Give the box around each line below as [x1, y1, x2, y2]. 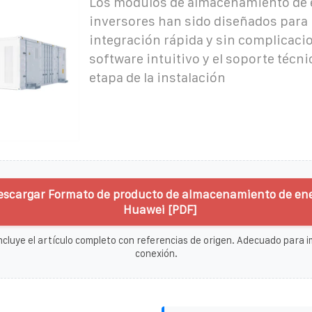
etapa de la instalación [88, 70, 226, 85]
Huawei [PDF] [123, 203, 196, 216]
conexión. [134, 247, 178, 259]
